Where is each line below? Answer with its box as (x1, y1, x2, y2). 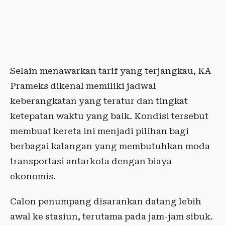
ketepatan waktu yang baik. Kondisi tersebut (10, 111, 208, 121)
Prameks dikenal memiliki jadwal (10, 81, 156, 91)
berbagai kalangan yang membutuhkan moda (10, 141, 210, 151)
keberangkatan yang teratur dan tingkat (10, 96, 188, 106)
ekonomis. (10, 171, 56, 181)
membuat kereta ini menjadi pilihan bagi (10, 126, 189, 136)
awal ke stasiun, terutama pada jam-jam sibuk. (10, 211, 213, 221)
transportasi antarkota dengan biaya (10, 156, 172, 166)
